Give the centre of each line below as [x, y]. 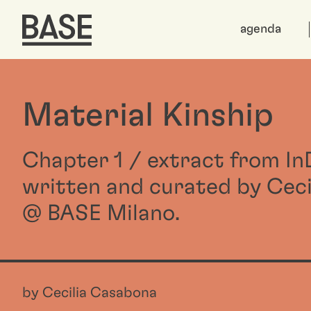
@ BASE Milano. [101, 213]
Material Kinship [148, 116]
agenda [261, 29]
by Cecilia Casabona [90, 293]
